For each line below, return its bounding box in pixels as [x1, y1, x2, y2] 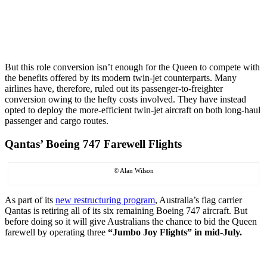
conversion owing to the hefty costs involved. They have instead [5, 94, 246, 105]
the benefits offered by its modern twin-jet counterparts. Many [5, 73, 237, 83]
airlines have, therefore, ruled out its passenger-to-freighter [5, 83, 223, 94]
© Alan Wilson [113, 166, 154, 174]
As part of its [5, 194, 55, 205]
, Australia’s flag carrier [155, 194, 242, 205]
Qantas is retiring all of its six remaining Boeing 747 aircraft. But [5, 205, 247, 216]
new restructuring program [55, 194, 155, 205]
